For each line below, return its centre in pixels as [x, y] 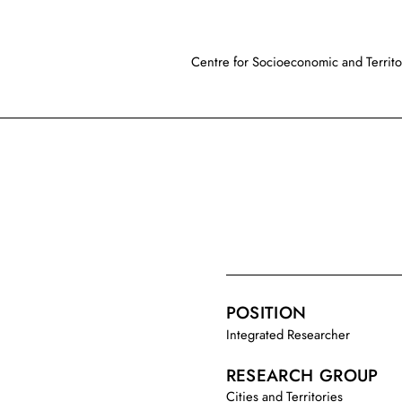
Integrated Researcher [288, 334]
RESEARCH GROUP [302, 376]
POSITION [266, 313]
